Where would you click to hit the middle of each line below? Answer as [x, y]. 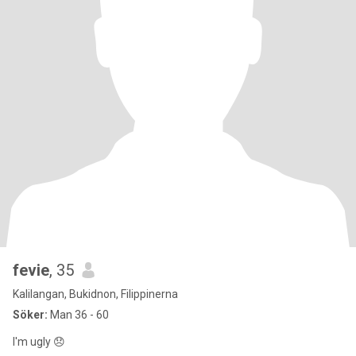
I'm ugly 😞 [39, 342]
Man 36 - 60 [78, 315]
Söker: [30, 315]
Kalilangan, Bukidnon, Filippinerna [95, 294]
